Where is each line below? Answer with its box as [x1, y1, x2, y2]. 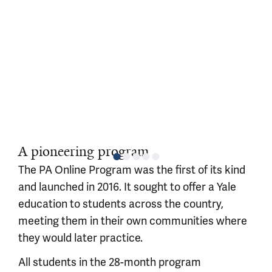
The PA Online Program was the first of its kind [18, 163, 245, 177]
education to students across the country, [18, 197, 223, 211]
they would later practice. [18, 231, 143, 245]
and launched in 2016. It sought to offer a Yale [18, 180, 236, 194]
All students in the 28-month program [18, 255, 201, 269]
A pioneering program [18, 143, 149, 160]
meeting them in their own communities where [18, 214, 247, 228]
